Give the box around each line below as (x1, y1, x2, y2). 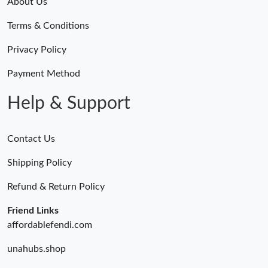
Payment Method (7, 69, 80, 79)
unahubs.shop (7, 244, 66, 254)
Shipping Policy (7, 158, 72, 168)
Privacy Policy (7, 45, 66, 55)
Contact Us (7, 134, 55, 144)
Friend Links (7, 206, 59, 216)
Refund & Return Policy (7, 182, 105, 192)
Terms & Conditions (7, 21, 89, 31)
